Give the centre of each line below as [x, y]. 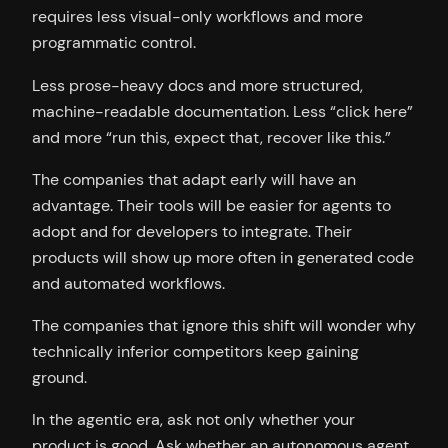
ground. [59, 378]
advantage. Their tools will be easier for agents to [211, 205]
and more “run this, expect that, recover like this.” [211, 137]
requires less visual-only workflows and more [197, 17]
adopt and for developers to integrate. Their [192, 231]
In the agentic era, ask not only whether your [193, 420]
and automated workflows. [128, 283]
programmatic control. [114, 43]
